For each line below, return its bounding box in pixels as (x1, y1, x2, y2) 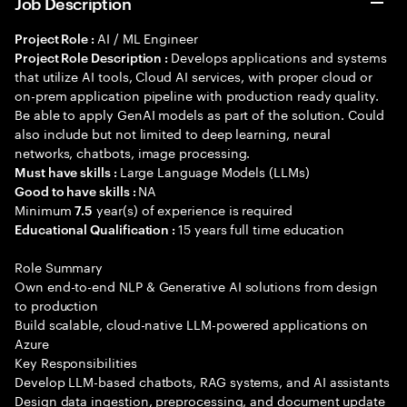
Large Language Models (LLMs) (119, 161, 310, 181)
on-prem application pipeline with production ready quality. (15, 84, 379, 104)
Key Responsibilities (15, 352, 137, 372)
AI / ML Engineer (96, 27, 198, 47)
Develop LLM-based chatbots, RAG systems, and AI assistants (15, 371, 390, 391)
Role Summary (15, 256, 104, 276)
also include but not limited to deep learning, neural (15, 123, 332, 143)
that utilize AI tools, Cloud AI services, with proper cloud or (15, 65, 372, 85)
